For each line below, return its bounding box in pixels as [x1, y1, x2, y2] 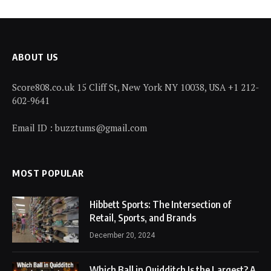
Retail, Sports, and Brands [90, 211, 196, 224]
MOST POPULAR [12, 167, 84, 178]
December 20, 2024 [90, 230, 155, 240]
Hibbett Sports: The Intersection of [90, 198, 231, 211]
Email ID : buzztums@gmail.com [12, 121, 147, 134]
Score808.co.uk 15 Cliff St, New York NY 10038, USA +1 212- [12, 80, 259, 93]
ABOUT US [12, 51, 59, 62]
